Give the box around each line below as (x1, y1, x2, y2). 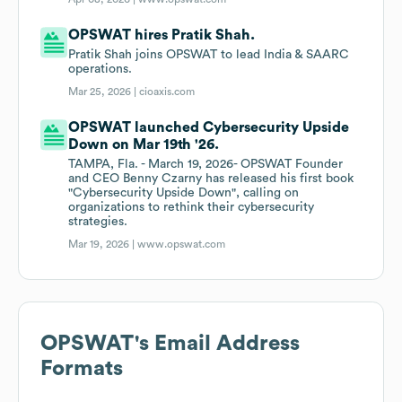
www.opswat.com (137, 239, 226, 250)
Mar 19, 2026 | (68, 239, 138, 250)
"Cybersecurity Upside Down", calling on (68, 187, 300, 200)
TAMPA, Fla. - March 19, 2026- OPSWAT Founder (68, 158, 344, 171)
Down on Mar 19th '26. (68, 137, 220, 153)
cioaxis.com (139, 86, 196, 98)
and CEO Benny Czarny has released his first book (68, 172, 354, 186)
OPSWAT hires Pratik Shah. (68, 28, 256, 43)
